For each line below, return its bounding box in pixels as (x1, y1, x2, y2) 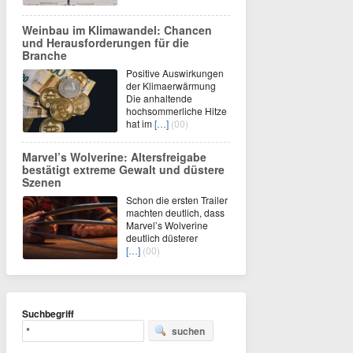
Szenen (22, 173, 61, 190)
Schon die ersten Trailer (126, 192, 228, 206)
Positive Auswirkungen (126, 65, 224, 80)
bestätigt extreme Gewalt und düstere (22, 161, 225, 177)
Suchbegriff (22, 306, 74, 321)
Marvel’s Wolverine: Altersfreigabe (22, 148, 206, 165)
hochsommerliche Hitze (126, 103, 227, 117)
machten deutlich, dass (126, 205, 225, 219)
